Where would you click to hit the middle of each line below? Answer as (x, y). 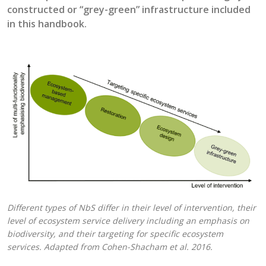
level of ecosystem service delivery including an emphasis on (128, 221)
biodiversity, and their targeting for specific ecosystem (115, 234)
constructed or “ (45, 9)
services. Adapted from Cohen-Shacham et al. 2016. (110, 247)
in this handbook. (47, 23)
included (230, 9)
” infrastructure (172, 9)
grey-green (110, 9)
